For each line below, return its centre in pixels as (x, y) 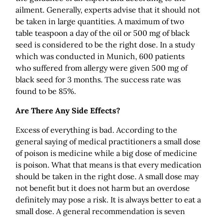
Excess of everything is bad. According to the (96, 130)
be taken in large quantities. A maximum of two (100, 22)
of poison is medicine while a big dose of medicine (106, 153)
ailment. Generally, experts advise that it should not (108, 10)
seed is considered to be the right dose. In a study (105, 45)
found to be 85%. (46, 91)
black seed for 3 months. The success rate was (98, 80)
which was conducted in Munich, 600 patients (100, 56)
